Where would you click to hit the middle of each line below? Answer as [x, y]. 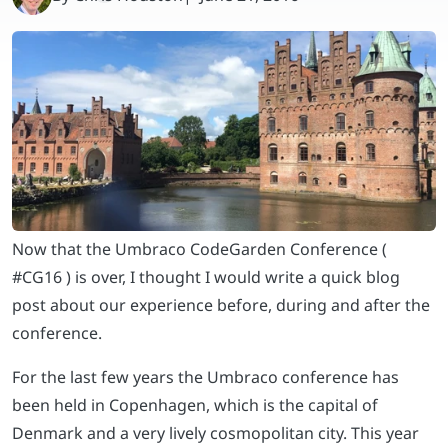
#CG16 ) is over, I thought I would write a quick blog [206, 277]
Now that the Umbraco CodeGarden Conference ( [199, 249]
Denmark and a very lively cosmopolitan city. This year [215, 433]
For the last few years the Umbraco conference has [205, 377]
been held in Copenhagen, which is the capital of [195, 405]
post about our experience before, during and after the [221, 305]
